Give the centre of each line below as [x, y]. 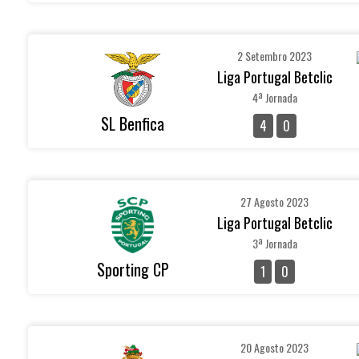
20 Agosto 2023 [275, 347]
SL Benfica [133, 123]
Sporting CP [133, 269]
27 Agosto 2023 [275, 202]
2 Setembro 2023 [275, 56]
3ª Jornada [274, 243]
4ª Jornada [274, 97]
